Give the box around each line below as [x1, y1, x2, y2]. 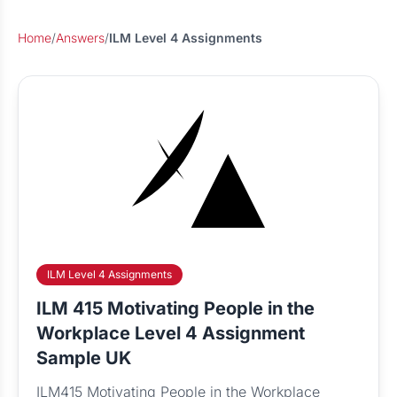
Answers [56, 30, 105, 45]
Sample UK [36, 347, 131, 369]
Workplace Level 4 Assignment [36, 323, 305, 344]
